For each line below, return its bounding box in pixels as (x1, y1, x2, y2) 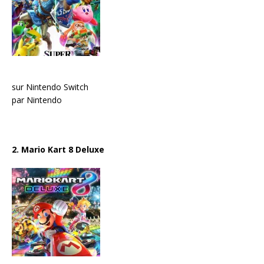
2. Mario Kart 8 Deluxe (12, 143, 104, 155)
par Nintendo (12, 94, 62, 105)
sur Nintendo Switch (12, 81, 88, 93)
